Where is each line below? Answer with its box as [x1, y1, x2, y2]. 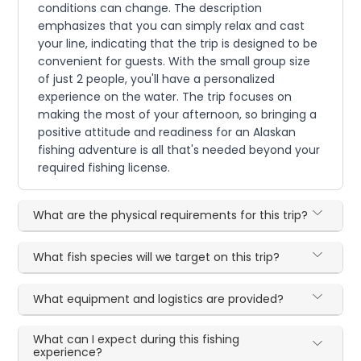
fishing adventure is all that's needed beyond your [38, 141, 321, 158]
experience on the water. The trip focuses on [38, 88, 293, 105]
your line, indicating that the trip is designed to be [38, 35, 318, 52]
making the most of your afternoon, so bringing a [38, 106, 317, 122]
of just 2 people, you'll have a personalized [38, 70, 276, 87]
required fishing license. [38, 159, 171, 176]
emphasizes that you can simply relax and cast [38, 17, 305, 34]
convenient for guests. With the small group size [38, 52, 311, 69]
